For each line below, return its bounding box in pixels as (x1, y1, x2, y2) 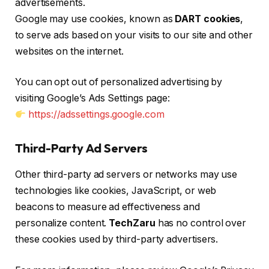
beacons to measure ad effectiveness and (15, 201, 200, 213)
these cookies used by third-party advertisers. (15, 234, 219, 246)
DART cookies (175, 13, 241, 25)
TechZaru (109, 217, 156, 229)
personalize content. (15, 217, 109, 229)
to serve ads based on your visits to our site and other (15, 29, 253, 41)
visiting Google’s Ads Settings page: (15, 92, 171, 104)
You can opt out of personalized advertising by (15, 76, 223, 88)
